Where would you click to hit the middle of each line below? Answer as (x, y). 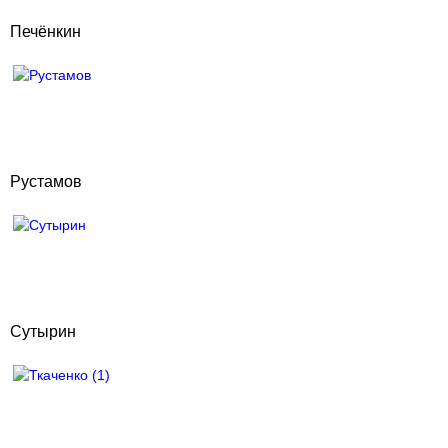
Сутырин (43, 331)
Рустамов (46, 181)
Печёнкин (45, 31)
